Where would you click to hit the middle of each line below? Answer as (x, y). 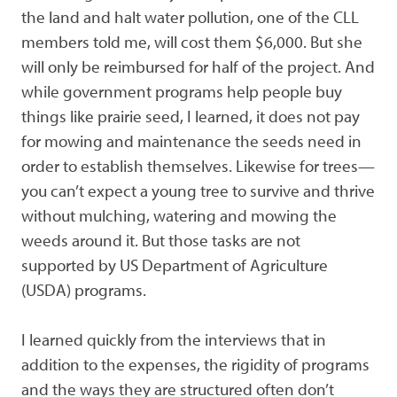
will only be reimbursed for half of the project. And (198, 66)
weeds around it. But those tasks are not (161, 240)
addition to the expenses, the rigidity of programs (195, 365)
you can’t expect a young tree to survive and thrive (198, 190)
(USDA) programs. (84, 289)
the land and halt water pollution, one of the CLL (190, 16)
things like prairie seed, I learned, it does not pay (191, 116)
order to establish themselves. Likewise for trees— (198, 165)
